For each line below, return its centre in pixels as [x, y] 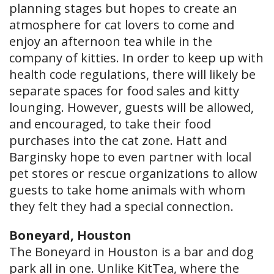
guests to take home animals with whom [127, 190]
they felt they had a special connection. [121, 206]
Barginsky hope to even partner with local [130, 157]
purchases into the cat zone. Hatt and [118, 140]
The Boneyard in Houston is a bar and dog [131, 252]
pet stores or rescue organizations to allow [133, 173]
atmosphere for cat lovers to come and [122, 25]
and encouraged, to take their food [110, 124]
